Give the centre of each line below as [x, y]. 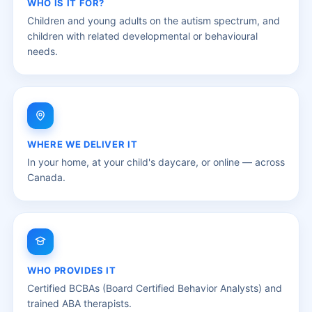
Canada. [46, 177]
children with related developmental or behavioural [142, 36]
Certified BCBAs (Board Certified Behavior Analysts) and [155, 288]
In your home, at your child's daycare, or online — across [156, 162]
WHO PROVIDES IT [72, 270]
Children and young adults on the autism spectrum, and [154, 20]
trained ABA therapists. [79, 303]
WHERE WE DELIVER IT [83, 144]
